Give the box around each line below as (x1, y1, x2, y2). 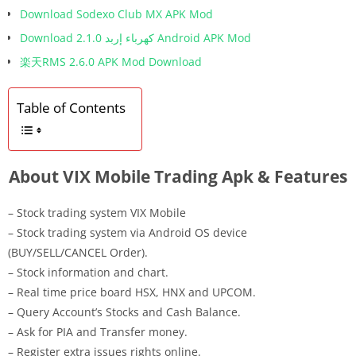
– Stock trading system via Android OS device (8, 224, 247, 240)
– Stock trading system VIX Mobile (8, 204, 186, 220)
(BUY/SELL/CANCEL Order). (8, 244, 148, 260)
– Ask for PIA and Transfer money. (8, 323, 188, 339)
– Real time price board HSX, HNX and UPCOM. (8, 284, 256, 300)
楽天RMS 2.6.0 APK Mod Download (20, 53, 202, 69)
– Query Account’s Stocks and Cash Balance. (8, 304, 241, 319)
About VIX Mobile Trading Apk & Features (9, 164, 347, 188)
